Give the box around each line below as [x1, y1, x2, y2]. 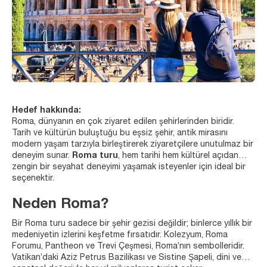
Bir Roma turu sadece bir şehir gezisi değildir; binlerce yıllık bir [12, 219, 252, 228]
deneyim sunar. [12, 151, 72, 160]
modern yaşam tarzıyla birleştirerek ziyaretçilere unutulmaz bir [12, 140, 253, 149]
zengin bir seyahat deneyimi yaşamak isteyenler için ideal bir [12, 163, 246, 172]
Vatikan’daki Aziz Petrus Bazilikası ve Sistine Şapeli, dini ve [12, 253, 241, 262]
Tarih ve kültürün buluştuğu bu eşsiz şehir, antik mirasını [12, 129, 228, 138]
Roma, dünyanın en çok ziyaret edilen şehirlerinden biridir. [12, 117, 234, 126]
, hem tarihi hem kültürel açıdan [118, 151, 238, 160]
